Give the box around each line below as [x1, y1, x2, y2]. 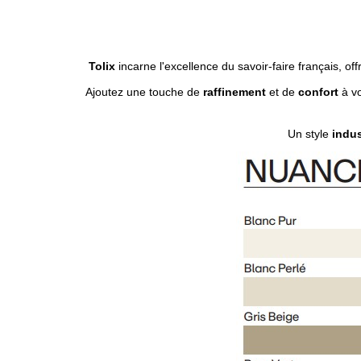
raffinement [202, 85, 266, 98]
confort [297, 85, 338, 98]
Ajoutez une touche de [85, 85, 203, 98]
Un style [287, 127, 332, 141]
